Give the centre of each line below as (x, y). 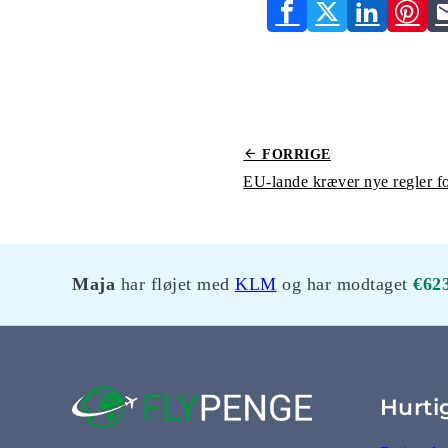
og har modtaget (344, 283)
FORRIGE (294, 154)
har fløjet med (175, 283)
